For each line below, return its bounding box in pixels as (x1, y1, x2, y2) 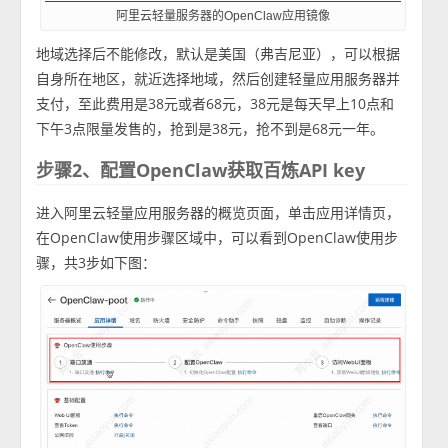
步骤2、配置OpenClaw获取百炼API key (36, 158, 366, 183)
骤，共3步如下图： (36, 253, 157, 273)
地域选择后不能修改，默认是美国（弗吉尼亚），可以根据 (36, 44, 401, 64)
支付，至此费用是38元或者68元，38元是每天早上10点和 (36, 94, 395, 114)
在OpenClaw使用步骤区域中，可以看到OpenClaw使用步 (36, 228, 399, 248)
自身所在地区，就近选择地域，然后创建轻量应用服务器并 (36, 69, 401, 89)
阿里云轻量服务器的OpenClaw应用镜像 (115, 9, 330, 24)
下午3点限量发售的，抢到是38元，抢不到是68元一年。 (36, 119, 385, 139)
